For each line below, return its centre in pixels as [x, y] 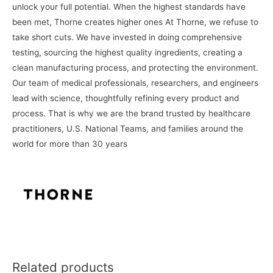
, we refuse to [231, 22]
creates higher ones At [129, 22]
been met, [33, 22]
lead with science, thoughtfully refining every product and [126, 98]
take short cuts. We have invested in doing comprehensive [127, 37]
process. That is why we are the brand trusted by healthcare [131, 113]
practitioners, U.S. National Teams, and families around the [128, 128]
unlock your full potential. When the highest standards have [129, 6]
